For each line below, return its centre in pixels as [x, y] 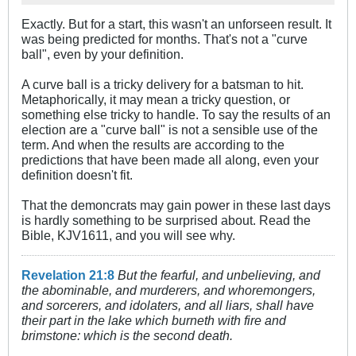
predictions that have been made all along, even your [170, 160]
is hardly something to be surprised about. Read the [166, 221]
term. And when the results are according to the [153, 145]
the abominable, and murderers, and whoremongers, [168, 290]
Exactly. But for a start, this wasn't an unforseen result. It [176, 24]
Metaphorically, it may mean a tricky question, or [156, 100]
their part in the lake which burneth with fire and [154, 321]
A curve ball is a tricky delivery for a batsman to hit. [163, 85]
